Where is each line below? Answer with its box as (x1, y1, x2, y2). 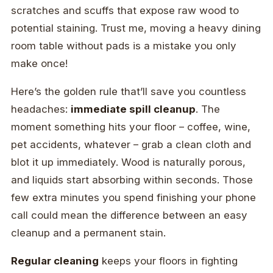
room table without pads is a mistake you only (11, 40, 236, 52)
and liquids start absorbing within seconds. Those (11, 174, 253, 186)
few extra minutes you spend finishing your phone (11, 191, 256, 204)
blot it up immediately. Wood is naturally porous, (11, 156, 246, 169)
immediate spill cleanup (71, 103, 196, 116)
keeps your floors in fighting (99, 255, 238, 268)
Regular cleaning (11, 255, 99, 268)
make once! (11, 57, 68, 70)
